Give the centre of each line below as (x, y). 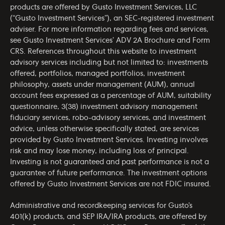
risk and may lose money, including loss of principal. (99, 151)
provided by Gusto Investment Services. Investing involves (109, 140)
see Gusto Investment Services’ (63, 40)
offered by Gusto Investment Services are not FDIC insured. (110, 184)
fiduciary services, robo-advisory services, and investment (108, 118)
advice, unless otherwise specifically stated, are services (104, 129)
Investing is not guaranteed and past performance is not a (109, 162)
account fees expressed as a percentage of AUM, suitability (111, 96)
